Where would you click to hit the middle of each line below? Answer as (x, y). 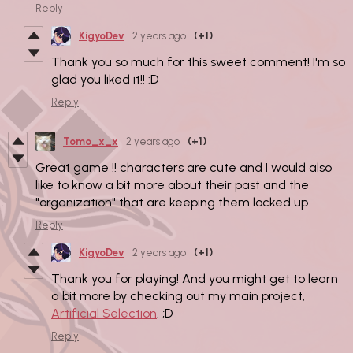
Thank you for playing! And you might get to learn (195, 278)
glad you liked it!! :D (105, 79)
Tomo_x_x (91, 141)
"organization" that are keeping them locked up (172, 202)
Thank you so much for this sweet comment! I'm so (198, 61)
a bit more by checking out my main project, (178, 295)
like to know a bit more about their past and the (172, 184)
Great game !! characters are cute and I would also (184, 167)
